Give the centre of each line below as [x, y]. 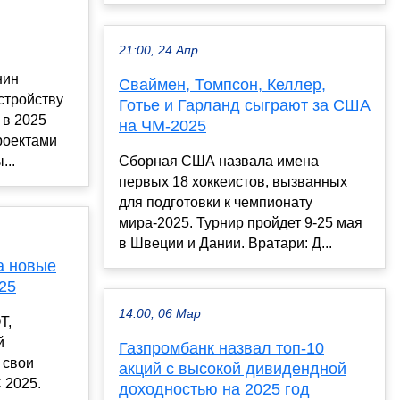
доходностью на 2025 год [214, 389]
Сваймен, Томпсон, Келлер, [222, 84]
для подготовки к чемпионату [216, 202]
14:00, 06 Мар [160, 313]
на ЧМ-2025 [162, 125]
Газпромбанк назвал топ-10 [221, 348]
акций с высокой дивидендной [233, 368]
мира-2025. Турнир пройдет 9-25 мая [241, 222]
